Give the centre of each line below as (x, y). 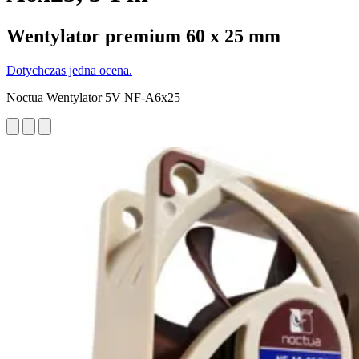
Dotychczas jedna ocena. (69, 70)
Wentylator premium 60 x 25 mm (143, 36)
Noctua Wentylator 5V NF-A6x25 (93, 97)
